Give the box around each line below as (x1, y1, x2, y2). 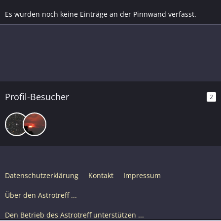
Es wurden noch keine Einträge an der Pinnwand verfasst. (5, 9, 196, 19)
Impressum (123, 171, 161, 180)
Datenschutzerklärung (5, 171, 78, 180)
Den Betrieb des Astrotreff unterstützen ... (5, 210, 144, 220)
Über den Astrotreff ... (5, 190, 77, 200)
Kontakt (88, 171, 113, 180)
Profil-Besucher (5, 90, 69, 103)
